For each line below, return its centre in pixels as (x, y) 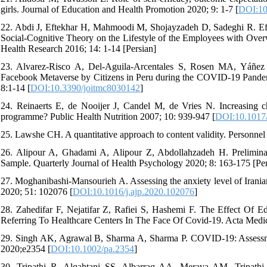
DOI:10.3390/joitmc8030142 (85, 88)
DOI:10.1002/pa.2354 (92, 249)
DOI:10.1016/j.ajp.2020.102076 (133, 191)
